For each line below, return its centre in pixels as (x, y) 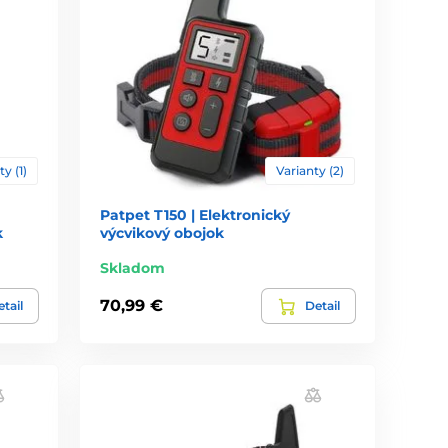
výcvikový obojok (162, 232)
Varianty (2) (309, 170)
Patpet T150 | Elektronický (195, 214)
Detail (322, 305)
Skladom (133, 267)
